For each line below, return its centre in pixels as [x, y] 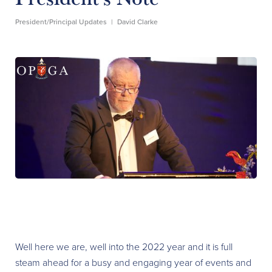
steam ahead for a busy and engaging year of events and [133, 263]
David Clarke [138, 22]
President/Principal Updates [61, 22]
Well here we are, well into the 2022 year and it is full [124, 247]
